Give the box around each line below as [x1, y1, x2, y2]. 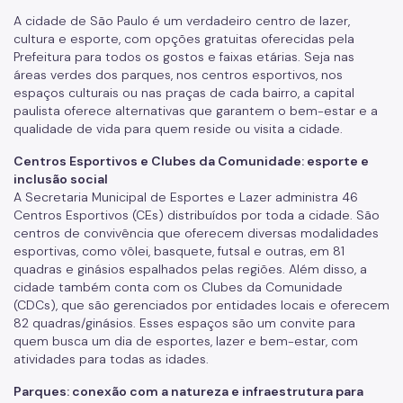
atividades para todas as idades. [13, 351, 212, 368]
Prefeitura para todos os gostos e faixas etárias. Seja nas [13, 49, 354, 66]
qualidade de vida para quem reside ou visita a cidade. [13, 121, 346, 138]
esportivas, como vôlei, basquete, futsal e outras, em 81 [13, 243, 345, 260]
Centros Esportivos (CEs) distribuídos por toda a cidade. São [13, 207, 380, 224]
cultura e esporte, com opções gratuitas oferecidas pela [13, 31, 354, 48]
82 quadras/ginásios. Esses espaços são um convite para [13, 315, 355, 332]
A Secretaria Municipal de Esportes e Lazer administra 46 [13, 189, 358, 206]
